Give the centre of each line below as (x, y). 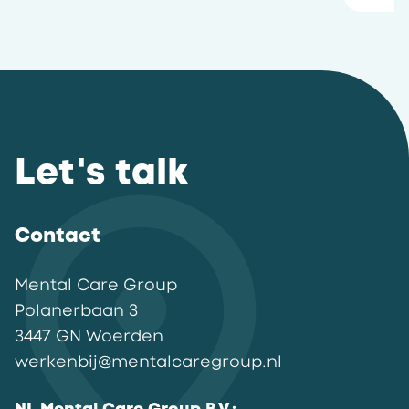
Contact (58, 235)
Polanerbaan (69, 310)
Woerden (125, 336)
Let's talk (101, 170)
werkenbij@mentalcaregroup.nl (148, 362)
